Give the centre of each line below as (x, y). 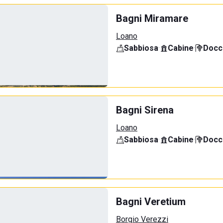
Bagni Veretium (151, 202)
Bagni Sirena (145, 110)
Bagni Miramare (152, 18)
